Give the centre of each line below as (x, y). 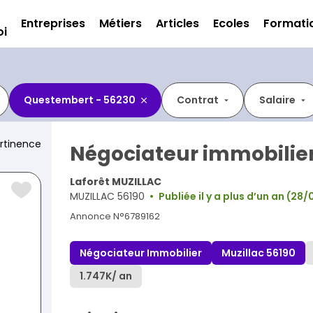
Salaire (277, 100)
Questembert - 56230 (80, 100)
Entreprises (53, 23)
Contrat (198, 100)
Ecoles (231, 23)
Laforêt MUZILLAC (116, 182)
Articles (177, 23)
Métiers (121, 23)
